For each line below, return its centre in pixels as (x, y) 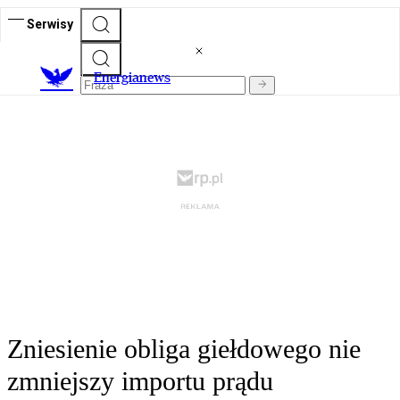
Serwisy (50, 24)
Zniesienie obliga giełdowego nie (184, 349)
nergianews (136, 78)
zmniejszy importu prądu (140, 381)
